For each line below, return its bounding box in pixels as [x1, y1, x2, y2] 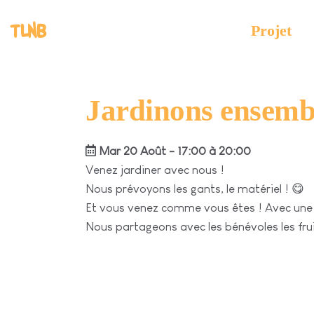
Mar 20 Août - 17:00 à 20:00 [96, 144, 251, 158]
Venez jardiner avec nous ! [86, 163, 224, 177]
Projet [251, 21, 292, 39]
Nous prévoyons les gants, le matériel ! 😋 [86, 182, 304, 196]
